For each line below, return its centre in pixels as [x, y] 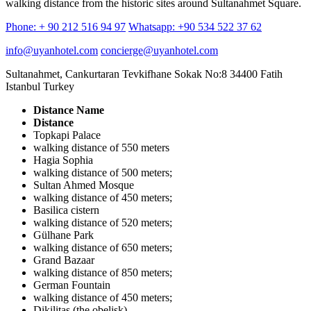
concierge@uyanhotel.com [159, 50]
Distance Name [69, 110]
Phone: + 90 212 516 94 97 [66, 26]
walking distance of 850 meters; [103, 272]
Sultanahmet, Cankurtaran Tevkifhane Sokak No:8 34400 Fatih [144, 74]
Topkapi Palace [67, 135]
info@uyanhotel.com [52, 50]
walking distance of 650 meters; [103, 247]
